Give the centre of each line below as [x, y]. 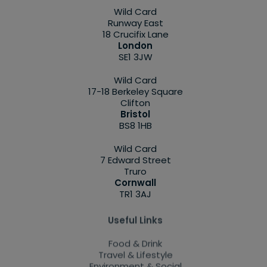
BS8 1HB [135, 125]
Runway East [135, 23]
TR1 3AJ [135, 194]
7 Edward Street [135, 160]
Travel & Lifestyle [135, 252]
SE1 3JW [135, 57]
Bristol [135, 114]
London [135, 45]
